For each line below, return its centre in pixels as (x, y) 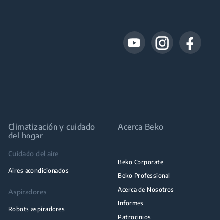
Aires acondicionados (39, 170)
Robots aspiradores (37, 209)
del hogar (26, 135)
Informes (131, 203)
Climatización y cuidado (52, 126)
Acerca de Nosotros (146, 189)
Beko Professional (144, 175)
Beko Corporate (141, 162)
